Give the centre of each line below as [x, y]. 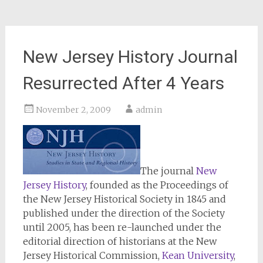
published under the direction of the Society [124, 213]
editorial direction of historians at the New [119, 241]
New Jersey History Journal [130, 57]
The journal [168, 171]
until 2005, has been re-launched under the [122, 227]
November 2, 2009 [73, 110]
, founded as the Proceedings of [157, 185]
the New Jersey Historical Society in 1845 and [124, 199]
